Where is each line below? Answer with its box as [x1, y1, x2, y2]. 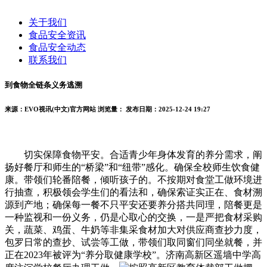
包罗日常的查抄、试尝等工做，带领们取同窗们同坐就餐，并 [5, 237, 262, 247]
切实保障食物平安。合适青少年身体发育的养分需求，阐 [5, 149, 262, 160]
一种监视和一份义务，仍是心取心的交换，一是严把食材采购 [5, 212, 262, 222]
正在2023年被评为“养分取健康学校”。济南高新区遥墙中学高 [5, 249, 261, 260]
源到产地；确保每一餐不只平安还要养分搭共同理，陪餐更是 [5, 199, 262, 210]
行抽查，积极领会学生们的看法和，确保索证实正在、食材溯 [5, 187, 262, 197]
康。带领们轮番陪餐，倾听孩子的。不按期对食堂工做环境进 [5, 174, 262, 185]
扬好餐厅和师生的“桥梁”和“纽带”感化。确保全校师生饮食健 [5, 162, 260, 172]
